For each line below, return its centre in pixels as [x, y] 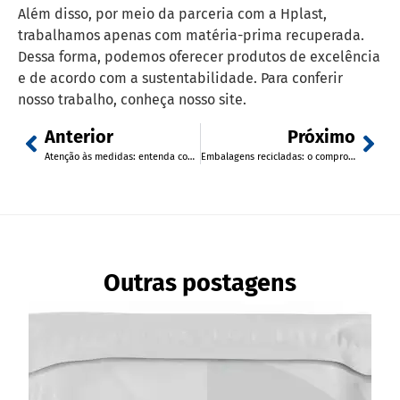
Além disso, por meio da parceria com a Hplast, [172, 13]
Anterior [79, 136]
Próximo [321, 136]
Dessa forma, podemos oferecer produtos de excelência [199, 56]
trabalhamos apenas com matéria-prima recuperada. [191, 35]
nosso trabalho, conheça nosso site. [132, 99]
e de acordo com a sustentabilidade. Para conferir [180, 78]
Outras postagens [200, 283]
